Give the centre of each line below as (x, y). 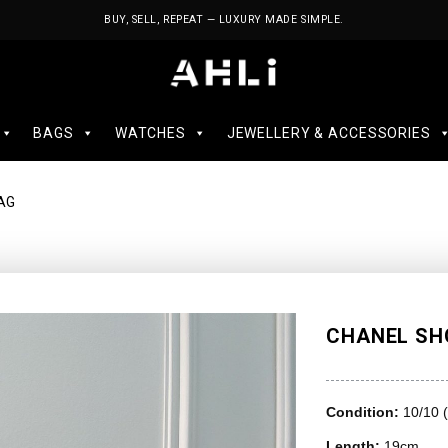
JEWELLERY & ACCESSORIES (328, 133)
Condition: (365, 412)
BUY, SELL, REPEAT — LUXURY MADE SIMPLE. (224, 19)
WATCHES (150, 133)
